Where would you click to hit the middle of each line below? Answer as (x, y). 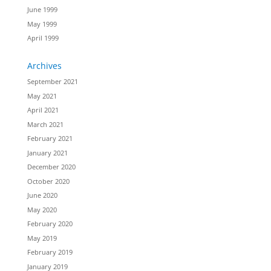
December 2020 (51, 167)
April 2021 (43, 110)
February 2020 (50, 224)
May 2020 (42, 209)
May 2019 (42, 238)
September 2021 (52, 82)
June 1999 (42, 10)
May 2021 (42, 96)
